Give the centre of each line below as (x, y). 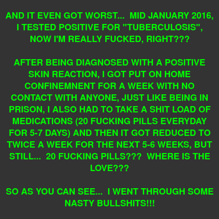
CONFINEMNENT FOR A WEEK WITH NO (109, 85)
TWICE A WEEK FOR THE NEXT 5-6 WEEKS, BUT (109, 144)
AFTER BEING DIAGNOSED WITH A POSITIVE (109, 62)
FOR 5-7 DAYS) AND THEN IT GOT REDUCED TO (109, 132)
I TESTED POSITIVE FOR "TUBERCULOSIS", (109, 27)
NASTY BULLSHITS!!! (109, 203)
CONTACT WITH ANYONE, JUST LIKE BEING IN (109, 97)
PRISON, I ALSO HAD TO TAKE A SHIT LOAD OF (109, 109)
